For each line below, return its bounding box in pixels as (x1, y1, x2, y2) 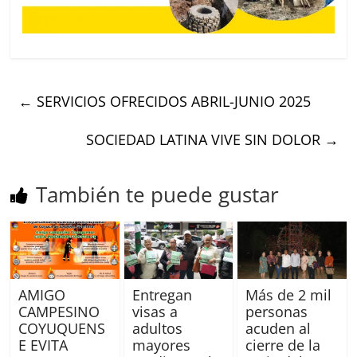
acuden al (245, 319, 311, 339)
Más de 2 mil (245, 285, 331, 305)
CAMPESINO (18, 302, 100, 322)
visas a (131, 302, 178, 322)
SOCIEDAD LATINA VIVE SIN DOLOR (85, 130, 324, 150)
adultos (131, 319, 182, 339)
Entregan (131, 285, 192, 305)
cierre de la (245, 335, 320, 355)
